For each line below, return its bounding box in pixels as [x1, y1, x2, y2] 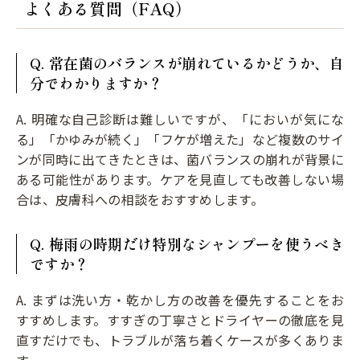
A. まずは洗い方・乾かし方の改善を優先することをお [16, 289, 344, 309]
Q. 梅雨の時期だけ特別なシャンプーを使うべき [30, 232, 344, 254]
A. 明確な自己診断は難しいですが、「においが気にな [16, 108, 344, 129]
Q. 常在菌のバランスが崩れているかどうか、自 [30, 51, 344, 73]
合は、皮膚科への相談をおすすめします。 [16, 189, 264, 209]
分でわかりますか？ [30, 72, 162, 93]
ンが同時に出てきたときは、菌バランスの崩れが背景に [16, 149, 345, 169]
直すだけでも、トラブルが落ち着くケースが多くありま [16, 329, 344, 350]
